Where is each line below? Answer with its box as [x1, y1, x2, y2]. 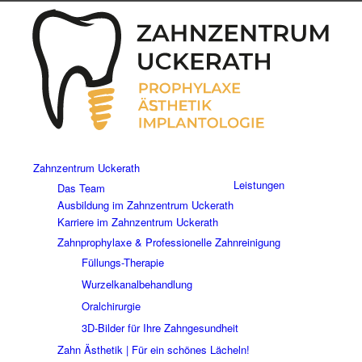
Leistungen [233, 177, 284, 193]
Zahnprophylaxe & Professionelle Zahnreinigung [57, 234, 280, 250]
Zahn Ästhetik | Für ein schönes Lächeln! [57, 342, 250, 358]
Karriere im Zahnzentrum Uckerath [57, 214, 218, 230]
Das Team [57, 180, 105, 196]
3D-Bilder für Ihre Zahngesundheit [81, 320, 238, 336]
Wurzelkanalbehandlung [81, 276, 192, 293]
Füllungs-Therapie [81, 255, 164, 271]
